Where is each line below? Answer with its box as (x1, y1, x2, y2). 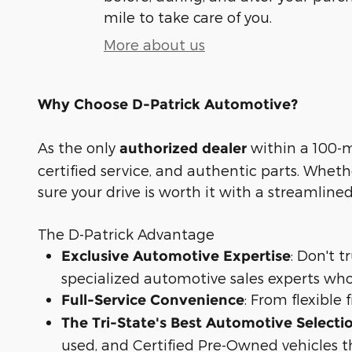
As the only (38, 138, 119, 156)
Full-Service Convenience (61, 291, 244, 309)
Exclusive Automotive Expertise (61, 247, 291, 265)
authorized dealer (119, 139, 247, 157)
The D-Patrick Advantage (38, 225, 214, 242)
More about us (104, 35, 205, 53)
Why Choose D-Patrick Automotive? (38, 95, 298, 113)
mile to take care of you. (104, 8, 272, 25)
